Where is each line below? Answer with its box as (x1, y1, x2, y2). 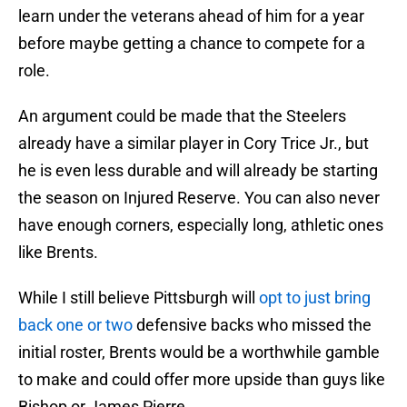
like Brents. (18, 243, 98, 263)
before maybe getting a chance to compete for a (18, 34, 365, 54)
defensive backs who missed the (133, 315, 372, 335)
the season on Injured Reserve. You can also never (18, 188, 380, 208)
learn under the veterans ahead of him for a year (18, 6, 364, 26)
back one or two (18, 315, 133, 335)
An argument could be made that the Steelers (18, 106, 346, 126)
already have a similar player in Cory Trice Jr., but (18, 134, 369, 154)
